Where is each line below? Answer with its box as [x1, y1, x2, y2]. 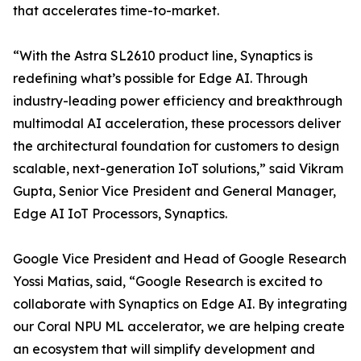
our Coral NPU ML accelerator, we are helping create [13, 318, 345, 334]
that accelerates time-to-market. [13, 2, 219, 19]
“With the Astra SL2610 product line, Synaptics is [13, 48, 313, 64]
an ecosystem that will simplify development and [13, 341, 315, 357]
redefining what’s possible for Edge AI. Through [13, 70, 308, 86]
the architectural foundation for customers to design [13, 138, 339, 154]
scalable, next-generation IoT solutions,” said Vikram [13, 160, 343, 176]
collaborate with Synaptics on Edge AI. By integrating [13, 296, 347, 312]
